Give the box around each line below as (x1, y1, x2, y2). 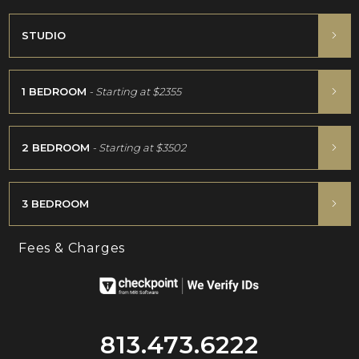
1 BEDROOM (21, 84, 87, 98)
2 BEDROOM (21, 140, 90, 154)
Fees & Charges (18, 240, 126, 256)
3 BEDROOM (21, 196, 89, 210)
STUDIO (21, 28, 66, 42)
